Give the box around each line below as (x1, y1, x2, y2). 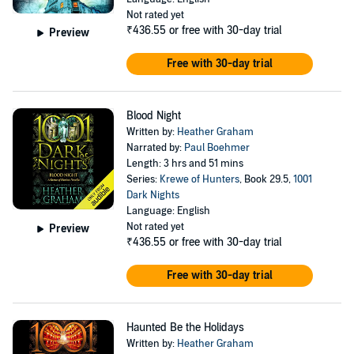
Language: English (126, 205, 210, 217)
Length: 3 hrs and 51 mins (126, 157, 243, 170)
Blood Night (126, 109, 181, 122)
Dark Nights (126, 189, 179, 201)
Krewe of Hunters (159, 173, 239, 186)
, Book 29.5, (239, 173, 293, 186)
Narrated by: (126, 141, 184, 154)
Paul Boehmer (183, 141, 250, 154)
